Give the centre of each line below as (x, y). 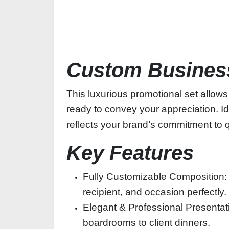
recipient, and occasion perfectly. (155, 192)
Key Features (130, 153)
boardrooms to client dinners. (146, 223)
